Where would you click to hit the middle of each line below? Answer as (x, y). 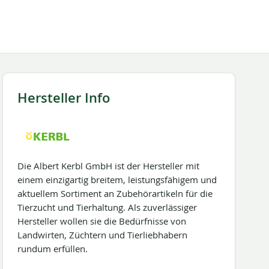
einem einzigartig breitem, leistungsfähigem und (117, 180)
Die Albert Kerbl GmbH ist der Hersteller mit (108, 166)
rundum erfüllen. (52, 249)
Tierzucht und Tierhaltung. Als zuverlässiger (107, 207)
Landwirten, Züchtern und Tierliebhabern (102, 235)
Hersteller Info (63, 98)
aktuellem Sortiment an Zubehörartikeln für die (115, 193)
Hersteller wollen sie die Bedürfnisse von (101, 221)
